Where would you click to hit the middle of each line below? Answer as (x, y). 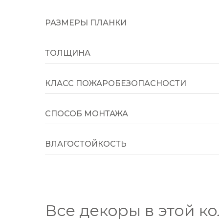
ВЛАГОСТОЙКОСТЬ (86, 144)
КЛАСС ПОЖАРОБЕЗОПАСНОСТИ (116, 83)
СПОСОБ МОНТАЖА (87, 114)
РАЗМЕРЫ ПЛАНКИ (86, 23)
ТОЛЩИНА (68, 53)
